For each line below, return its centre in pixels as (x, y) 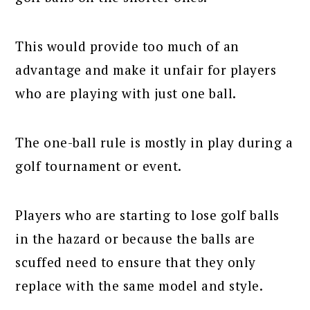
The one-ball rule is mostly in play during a (154, 143)
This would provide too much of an (127, 46)
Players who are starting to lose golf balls (147, 215)
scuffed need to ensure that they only (136, 262)
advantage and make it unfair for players (146, 70)
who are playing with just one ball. (126, 93)
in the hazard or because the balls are (135, 239)
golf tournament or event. (99, 166)
